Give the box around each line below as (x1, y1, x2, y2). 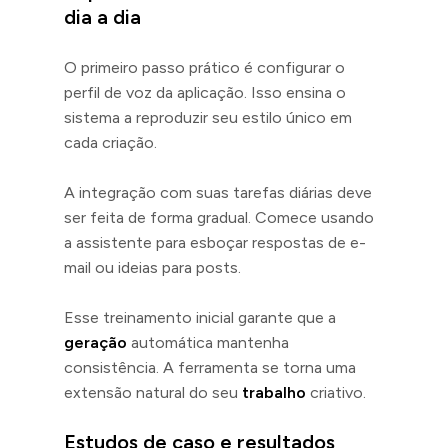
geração (64, 332, 127, 352)
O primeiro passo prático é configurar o (64, 57, 345, 77)
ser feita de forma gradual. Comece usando (64, 207, 374, 227)
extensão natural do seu (64, 382, 242, 402)
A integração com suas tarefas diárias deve (64, 182, 372, 202)
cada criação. (64, 132, 157, 152)
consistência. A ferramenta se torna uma (64, 357, 356, 377)
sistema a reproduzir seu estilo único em (64, 107, 352, 127)
